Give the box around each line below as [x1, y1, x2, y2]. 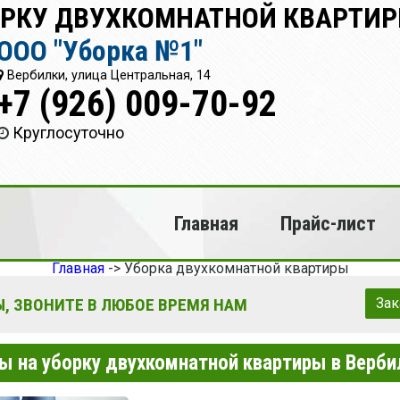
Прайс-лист [279, 212, 376, 235]
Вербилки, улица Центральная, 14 [4, 68, 212, 83]
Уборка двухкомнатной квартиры [123, 260, 349, 277]
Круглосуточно [12, 123, 125, 142]
